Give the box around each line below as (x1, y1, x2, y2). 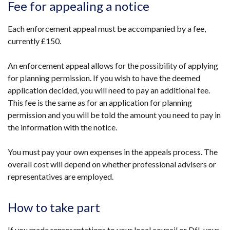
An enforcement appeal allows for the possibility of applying (8, 61, 218, 70)
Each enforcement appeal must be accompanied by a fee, (8, 24, 206, 33)
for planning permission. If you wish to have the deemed (8, 73, 200, 83)
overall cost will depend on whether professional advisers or (8, 159, 216, 169)
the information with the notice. (8, 122, 117, 132)
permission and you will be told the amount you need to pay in (8, 110, 221, 120)
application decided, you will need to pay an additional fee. (8, 85, 210, 95)
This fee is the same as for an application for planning (8, 98, 192, 107)
